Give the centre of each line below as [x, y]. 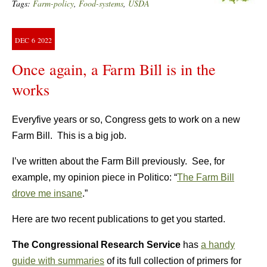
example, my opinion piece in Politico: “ [94, 178]
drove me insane [47, 194]
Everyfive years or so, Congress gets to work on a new [126, 120]
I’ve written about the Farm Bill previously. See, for [118, 162]
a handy [218, 245]
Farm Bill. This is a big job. [69, 136]
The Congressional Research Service [96, 245]
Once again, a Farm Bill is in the [114, 69]
